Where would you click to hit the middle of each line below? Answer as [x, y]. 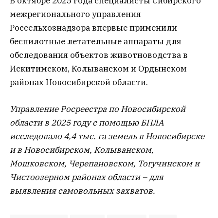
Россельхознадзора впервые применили [93, 28]
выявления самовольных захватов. [82, 191]
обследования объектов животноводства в [99, 55]
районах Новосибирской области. [79, 82]
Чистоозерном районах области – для [87, 177]
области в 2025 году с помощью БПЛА [87, 122]
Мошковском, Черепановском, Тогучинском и [105, 163]
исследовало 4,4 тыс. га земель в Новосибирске [107, 136]
